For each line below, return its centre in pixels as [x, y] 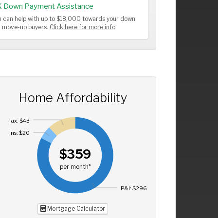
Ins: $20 [19, 133]
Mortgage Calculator [75, 208]
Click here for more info [82, 27]
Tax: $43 [19, 120]
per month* [75, 167]
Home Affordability [73, 98]
